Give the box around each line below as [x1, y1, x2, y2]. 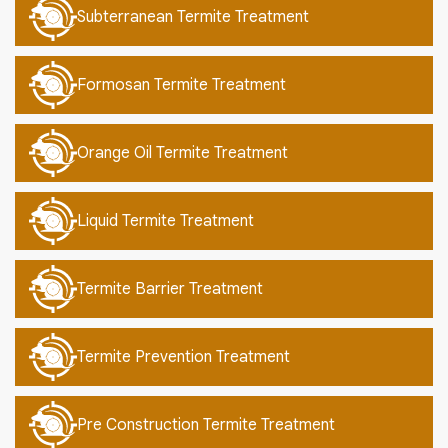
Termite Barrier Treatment [77, 279, 263, 300]
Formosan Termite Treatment [77, 75, 286, 96]
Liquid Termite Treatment [77, 211, 254, 232]
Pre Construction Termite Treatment [77, 415, 335, 436]
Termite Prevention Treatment [77, 347, 290, 368]
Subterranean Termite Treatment [77, 7, 309, 28]
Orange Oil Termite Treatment [77, 143, 288, 164]
